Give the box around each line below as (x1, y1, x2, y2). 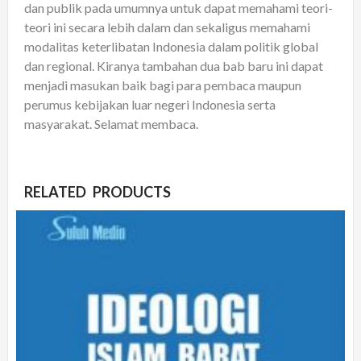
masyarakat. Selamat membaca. (24, 115, 198, 131)
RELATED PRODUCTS (24, 182, 171, 201)
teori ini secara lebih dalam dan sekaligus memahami (24, 19, 310, 35)
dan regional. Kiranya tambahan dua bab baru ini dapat (24, 57, 323, 73)
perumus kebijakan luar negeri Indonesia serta (24, 96, 276, 112)
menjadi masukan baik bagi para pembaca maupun (24, 77, 301, 93)
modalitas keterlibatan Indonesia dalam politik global (24, 38, 318, 54)
